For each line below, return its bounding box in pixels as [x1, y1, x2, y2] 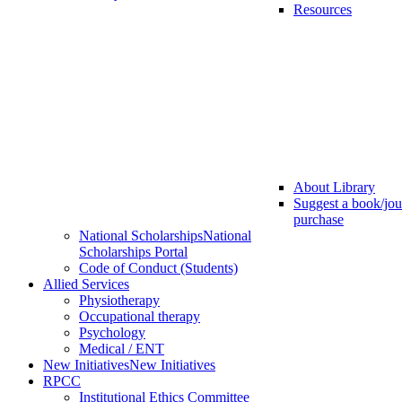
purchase [293, 212, 344, 228]
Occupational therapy [79, 309, 200, 325]
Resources [293, 2, 352, 18]
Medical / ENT [79, 341, 164, 357]
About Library [293, 179, 375, 196]
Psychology [79, 325, 145, 341]
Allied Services [43, 276, 129, 293]
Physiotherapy [79, 293, 160, 309]
